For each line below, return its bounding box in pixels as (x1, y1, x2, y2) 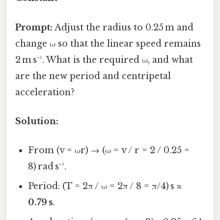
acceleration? (15, 86, 75, 98)
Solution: (15, 115, 58, 127)
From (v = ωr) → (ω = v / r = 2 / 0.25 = (28, 145, 190, 156)
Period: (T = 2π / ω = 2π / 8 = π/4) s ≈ (28, 181, 182, 192)
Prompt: (15, 22, 53, 33)
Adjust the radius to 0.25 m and (53, 22, 193, 33)
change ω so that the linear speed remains (15, 38, 201, 49)
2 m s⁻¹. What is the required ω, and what (15, 54, 193, 65)
